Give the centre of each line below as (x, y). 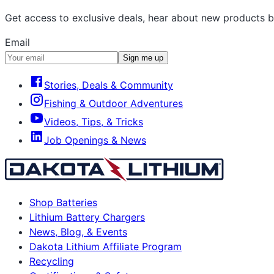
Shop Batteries (63, 203)
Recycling (52, 261)
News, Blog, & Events (78, 232)
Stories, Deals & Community (109, 85)
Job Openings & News (95, 140)
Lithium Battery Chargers (87, 217)
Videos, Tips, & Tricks (94, 122)
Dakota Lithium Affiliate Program (106, 247)
